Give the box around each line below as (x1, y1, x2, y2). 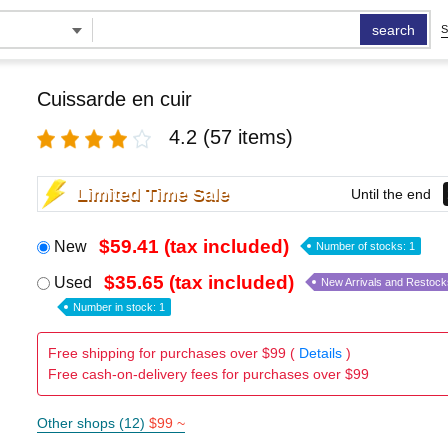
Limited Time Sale (75, 183, 229, 204)
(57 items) (202, 126, 293, 148)
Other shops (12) (36, 415, 149, 431)
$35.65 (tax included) (103, 272, 294, 293)
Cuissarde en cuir (36, 88, 192, 110)
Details (298, 345, 342, 361)
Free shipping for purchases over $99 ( (47, 345, 299, 361)
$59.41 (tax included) (98, 236, 289, 257)
